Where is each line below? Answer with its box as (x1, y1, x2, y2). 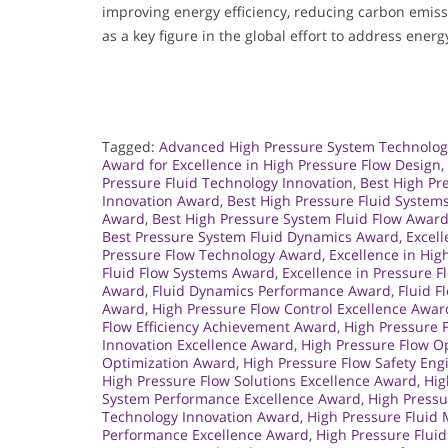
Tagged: (102, 137, 159, 157)
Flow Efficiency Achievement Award (102, 317, 337, 337)
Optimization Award (102, 353, 236, 373)
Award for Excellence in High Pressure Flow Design (102, 155, 441, 175)
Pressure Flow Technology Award (102, 245, 322, 265)
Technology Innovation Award (102, 407, 300, 427)
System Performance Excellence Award (102, 389, 361, 409)
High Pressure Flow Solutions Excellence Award (102, 371, 417, 391)
